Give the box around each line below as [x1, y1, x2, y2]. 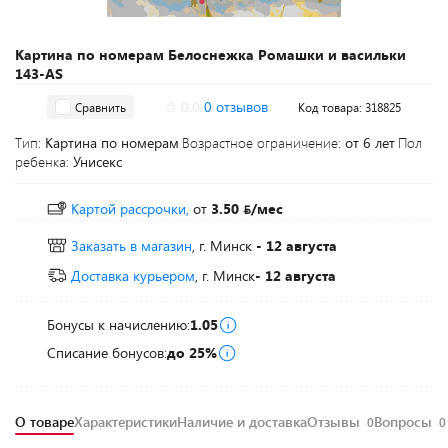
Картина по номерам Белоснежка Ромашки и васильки [15, 45, 406, 64]
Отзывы [307, 412, 364, 431]
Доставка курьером [71, 266, 195, 285]
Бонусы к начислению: [47, 315, 190, 334]
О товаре [15, 412, 74, 431]
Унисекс [73, 152, 122, 171]
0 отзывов [203, 97, 268, 116]
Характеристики [74, 412, 177, 431]
